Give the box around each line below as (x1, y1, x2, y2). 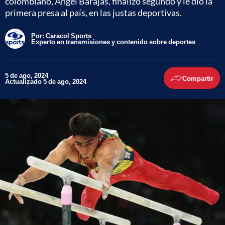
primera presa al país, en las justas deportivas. (5, 7, 182, 18)
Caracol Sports (46, 32, 91, 40)
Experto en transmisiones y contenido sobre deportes (31, 38, 197, 46)
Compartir (182, 74, 213, 82)
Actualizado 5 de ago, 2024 (5, 77, 86, 85)
